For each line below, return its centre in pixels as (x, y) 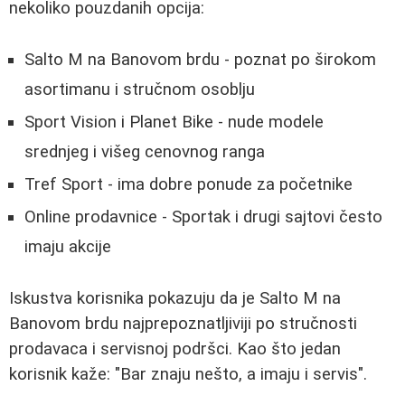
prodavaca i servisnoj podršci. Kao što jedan (175, 349)
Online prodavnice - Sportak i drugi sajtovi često (203, 217)
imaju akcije (68, 246)
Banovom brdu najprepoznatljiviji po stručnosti (183, 324)
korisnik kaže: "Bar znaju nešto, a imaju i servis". (188, 375)
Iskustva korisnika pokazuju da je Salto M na (175, 299)
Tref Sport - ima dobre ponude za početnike (188, 184)
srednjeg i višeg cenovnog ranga (145, 151)
